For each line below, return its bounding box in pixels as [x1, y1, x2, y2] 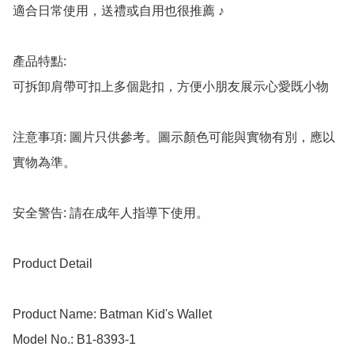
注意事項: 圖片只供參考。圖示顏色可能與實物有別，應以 [13, 130, 335, 145]
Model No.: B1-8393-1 [13, 333, 136, 347]
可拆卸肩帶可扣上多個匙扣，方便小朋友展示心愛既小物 [13, 80, 329, 94]
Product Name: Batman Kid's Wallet [13, 307, 212, 322]
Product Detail [13, 257, 92, 271]
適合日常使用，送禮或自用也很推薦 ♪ [13, 4, 224, 18]
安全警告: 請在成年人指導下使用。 [13, 206, 209, 220]
